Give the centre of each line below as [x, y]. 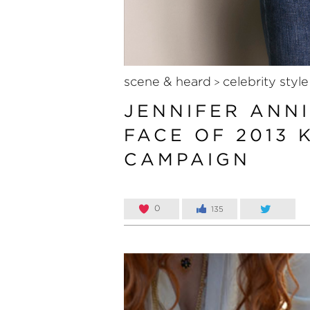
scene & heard [167, 81]
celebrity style [265, 81]
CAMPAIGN [187, 159]
